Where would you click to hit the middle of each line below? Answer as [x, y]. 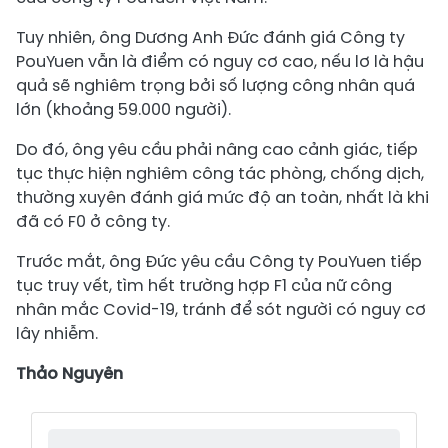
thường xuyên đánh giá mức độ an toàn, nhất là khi [222, 198]
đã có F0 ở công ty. [93, 222]
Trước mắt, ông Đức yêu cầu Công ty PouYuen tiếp [219, 262]
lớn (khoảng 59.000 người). [123, 110]
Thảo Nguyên [69, 374]
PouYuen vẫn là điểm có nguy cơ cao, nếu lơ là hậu [220, 62]
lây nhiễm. [57, 334]
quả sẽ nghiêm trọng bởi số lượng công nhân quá [215, 86]
